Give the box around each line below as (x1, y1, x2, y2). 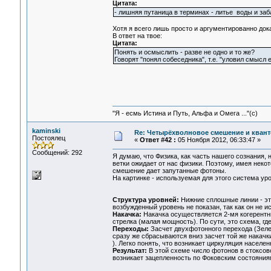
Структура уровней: (112, 196, 179, 204)
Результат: (112, 247, 147, 255)
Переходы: (112, 225, 151, 233)
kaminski (31, 127, 60, 134)
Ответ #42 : (139, 136, 176, 143)
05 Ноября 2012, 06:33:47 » (175, 136, 261, 143)
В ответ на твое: (112, 32, 162, 40)
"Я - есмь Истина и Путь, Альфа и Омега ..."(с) (112, 109, 258, 117)
